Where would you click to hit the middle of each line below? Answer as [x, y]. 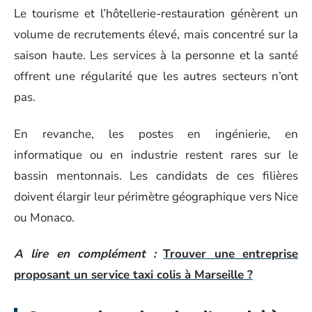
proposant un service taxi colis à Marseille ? [133, 275]
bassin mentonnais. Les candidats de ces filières [156, 175]
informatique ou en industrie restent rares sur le [156, 155]
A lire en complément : [85, 254]
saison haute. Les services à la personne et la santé [156, 55]
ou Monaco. [44, 217]
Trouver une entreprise [231, 254]
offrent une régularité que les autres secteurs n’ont [156, 76]
